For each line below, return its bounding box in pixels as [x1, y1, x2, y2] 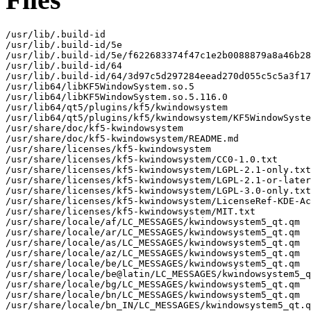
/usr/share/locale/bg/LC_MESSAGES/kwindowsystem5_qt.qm [6, 278, 300, 289]
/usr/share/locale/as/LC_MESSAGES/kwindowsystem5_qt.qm [6, 237, 300, 248]
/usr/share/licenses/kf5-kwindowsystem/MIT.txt [6, 205, 255, 217]
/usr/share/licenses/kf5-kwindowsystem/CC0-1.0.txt [6, 153, 278, 165]
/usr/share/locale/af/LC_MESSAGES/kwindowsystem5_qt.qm [6, 216, 300, 227]
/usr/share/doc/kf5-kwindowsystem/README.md [6, 133, 239, 144]
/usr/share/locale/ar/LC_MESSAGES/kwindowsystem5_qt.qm [6, 226, 300, 237]
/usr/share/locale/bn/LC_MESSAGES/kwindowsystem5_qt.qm [6, 289, 300, 300]
